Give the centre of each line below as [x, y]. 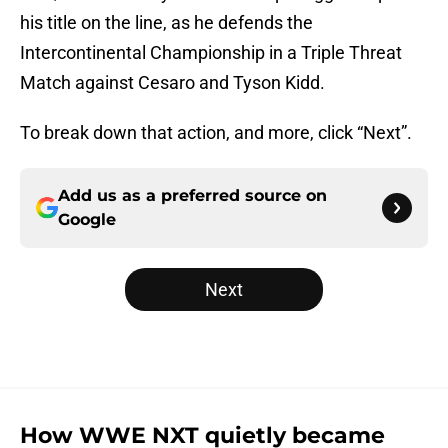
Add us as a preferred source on [192, 196]
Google [87, 220]
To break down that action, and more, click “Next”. [216, 133]
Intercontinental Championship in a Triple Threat [211, 53]
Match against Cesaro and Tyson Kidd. [172, 83]
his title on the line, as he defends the [166, 23]
